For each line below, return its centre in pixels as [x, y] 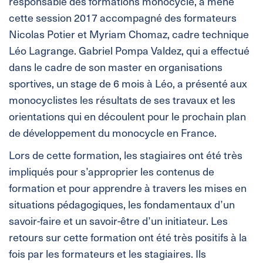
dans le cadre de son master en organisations [116, 67]
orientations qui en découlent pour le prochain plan [127, 116]
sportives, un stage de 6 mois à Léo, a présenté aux [128, 83]
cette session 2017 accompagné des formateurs [123, 18]
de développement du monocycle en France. [113, 133]
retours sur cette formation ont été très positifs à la [128, 237]
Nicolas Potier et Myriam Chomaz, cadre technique [129, 34]
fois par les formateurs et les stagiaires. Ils [107, 254]
